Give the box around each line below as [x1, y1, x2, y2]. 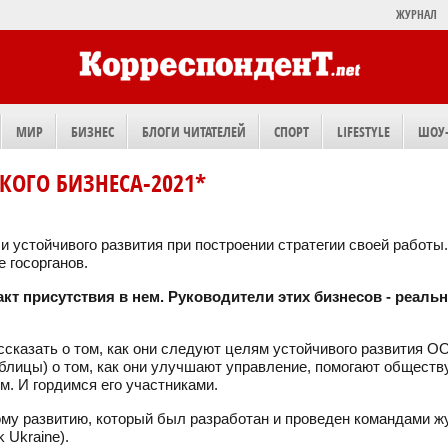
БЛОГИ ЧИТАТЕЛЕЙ [142, 122, 246, 141]
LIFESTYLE [337, 122, 390, 141]
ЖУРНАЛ [396, 6, 437, 23]
